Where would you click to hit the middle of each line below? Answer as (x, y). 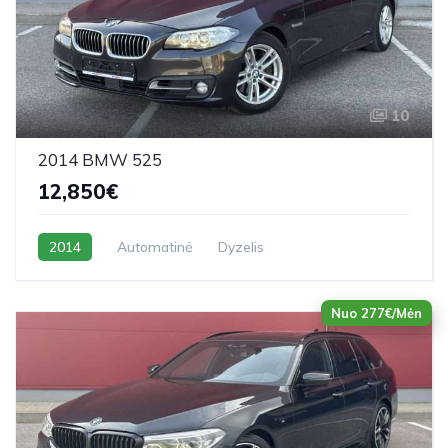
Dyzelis (241, 246)
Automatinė (155, 246)
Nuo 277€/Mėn (376, 312)
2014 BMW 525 (100, 159)
